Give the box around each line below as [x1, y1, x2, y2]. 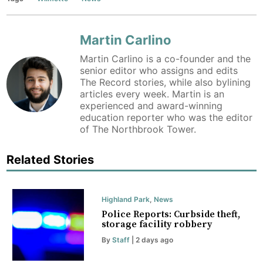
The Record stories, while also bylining [80, 76, 251, 89]
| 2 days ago [129, 235, 173, 245]
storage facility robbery [101, 218, 212, 231]
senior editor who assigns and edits [80, 65, 238, 77]
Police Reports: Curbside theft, [101, 208, 240, 221]
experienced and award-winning [80, 100, 223, 112]
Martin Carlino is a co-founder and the [80, 53, 251, 65]
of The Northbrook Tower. [80, 123, 197, 136]
